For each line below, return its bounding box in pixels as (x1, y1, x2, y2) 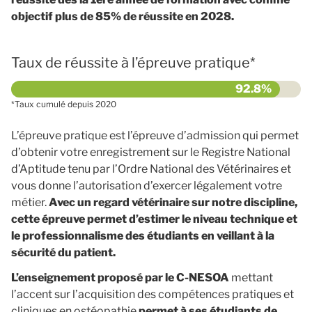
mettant (229, 271, 273, 284)
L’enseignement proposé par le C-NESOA (11, 271, 229, 284)
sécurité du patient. (11, 246, 116, 259)
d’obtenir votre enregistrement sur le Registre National (11, 146, 290, 159)
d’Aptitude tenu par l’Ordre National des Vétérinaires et (11, 162, 291, 175)
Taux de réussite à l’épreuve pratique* (11, 54, 256, 71)
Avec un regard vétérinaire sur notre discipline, (49, 196, 297, 209)
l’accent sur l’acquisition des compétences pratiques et (11, 288, 294, 301)
